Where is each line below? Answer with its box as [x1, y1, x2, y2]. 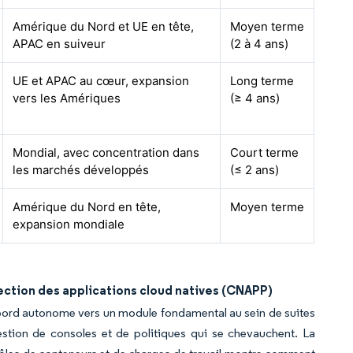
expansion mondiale [13, 217, 125, 232]
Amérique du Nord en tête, [13, 199, 162, 214]
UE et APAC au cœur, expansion [13, 73, 190, 88]
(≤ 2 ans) [230, 162, 280, 177]
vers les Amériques [13, 91, 121, 106]
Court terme [230, 145, 299, 160]
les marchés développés [13, 162, 150, 177]
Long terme [230, 73, 295, 88]
